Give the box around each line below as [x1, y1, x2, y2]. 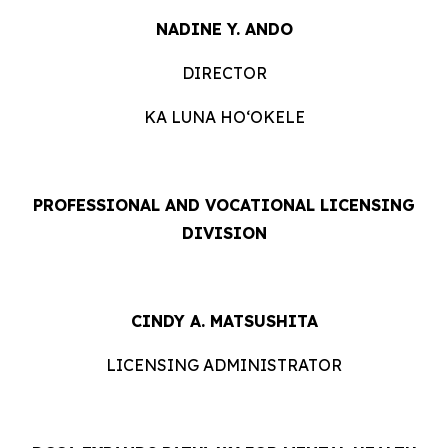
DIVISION [181, 223, 267, 243]
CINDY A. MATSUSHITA [130, 311, 318, 331]
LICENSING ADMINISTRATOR [106, 355, 342, 375]
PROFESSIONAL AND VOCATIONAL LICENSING [33, 195, 415, 215]
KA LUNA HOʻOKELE [143, 107, 305, 127]
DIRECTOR [181, 63, 267, 83]
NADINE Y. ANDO [155, 19, 293, 39]
